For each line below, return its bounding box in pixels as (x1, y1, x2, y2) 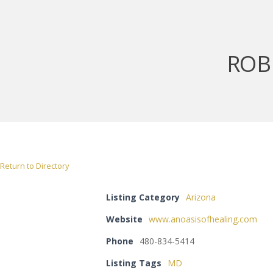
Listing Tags (106, 257, 161, 269)
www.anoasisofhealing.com (149, 213, 257, 225)
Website (106, 213, 143, 225)
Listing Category (106, 191, 180, 203)
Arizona (186, 191, 216, 203)
